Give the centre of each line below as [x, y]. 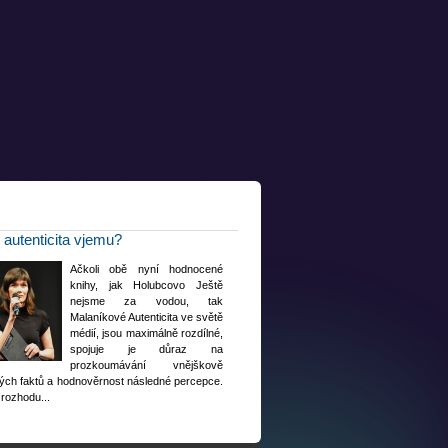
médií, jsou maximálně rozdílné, [147, 332]
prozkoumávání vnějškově [147, 364]
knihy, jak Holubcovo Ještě [147, 284]
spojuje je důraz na [147, 348]
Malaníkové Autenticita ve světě [147, 316]
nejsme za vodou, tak [147, 300]
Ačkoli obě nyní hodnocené [147, 268]
